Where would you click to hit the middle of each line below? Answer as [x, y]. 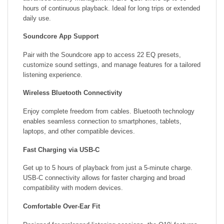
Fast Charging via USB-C [61, 149]
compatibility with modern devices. [73, 188]
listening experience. [53, 74]
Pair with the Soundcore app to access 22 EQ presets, [102, 54]
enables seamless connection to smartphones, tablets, [102, 121]
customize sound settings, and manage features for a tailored [112, 64]
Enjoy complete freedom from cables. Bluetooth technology [109, 111]
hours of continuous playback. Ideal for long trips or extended [111, 8]
